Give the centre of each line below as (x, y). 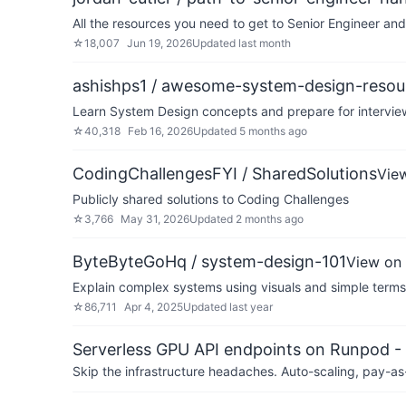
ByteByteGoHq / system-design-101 (209, 261)
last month (265, 43)
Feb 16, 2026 (160, 131)
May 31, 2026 (155, 219)
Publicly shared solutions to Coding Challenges (211, 199)
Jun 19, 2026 (159, 43)
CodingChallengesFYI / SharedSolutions (225, 174)
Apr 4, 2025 (154, 307)
